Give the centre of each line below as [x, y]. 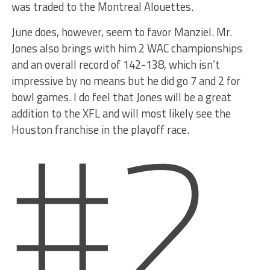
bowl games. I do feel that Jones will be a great [121, 97]
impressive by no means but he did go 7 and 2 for [126, 81]
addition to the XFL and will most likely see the [121, 114]
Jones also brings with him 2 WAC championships [127, 49]
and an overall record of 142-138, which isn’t [115, 65]
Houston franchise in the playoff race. [100, 130]
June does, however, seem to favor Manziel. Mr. [121, 32]
